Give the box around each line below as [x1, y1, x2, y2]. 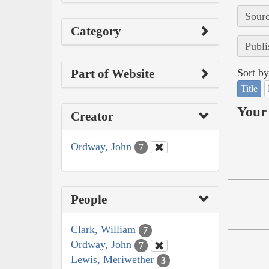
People [71, 192, 107, 207]
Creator [71, 109, 113, 124]
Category [71, 23, 121, 38]
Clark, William [71, 223, 136, 236]
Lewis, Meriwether [71, 253, 154, 266]
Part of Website [71, 66, 154, 81]
